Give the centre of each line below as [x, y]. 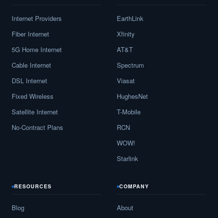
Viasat [126, 81]
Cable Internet [31, 65]
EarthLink [130, 18]
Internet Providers [37, 18]
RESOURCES [33, 186]
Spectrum [130, 65]
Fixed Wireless [33, 96]
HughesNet [132, 96]
